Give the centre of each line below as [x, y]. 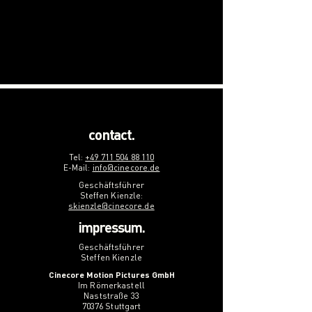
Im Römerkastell [111, 285]
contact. [111, 134]
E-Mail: [78, 167]
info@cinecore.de [126, 167]
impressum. [111, 227]
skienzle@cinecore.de [111, 206]
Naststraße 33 [111, 296]
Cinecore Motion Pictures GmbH [111, 275]
